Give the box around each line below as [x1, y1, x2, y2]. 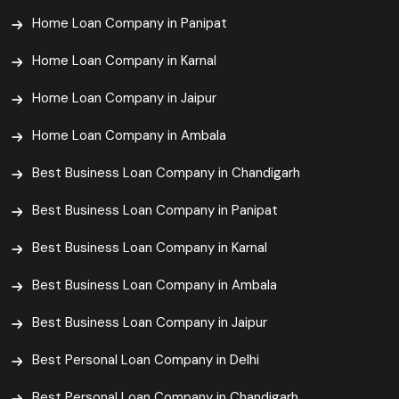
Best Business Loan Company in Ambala [32, 276, 277, 295]
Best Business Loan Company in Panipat [32, 201, 278, 220]
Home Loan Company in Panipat [32, 14, 227, 33]
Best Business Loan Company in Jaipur [32, 313, 267, 332]
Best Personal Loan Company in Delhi [32, 351, 259, 370]
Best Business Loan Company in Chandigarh [32, 164, 300, 183]
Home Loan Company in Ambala [32, 126, 226, 145]
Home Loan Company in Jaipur [32, 89, 216, 108]
